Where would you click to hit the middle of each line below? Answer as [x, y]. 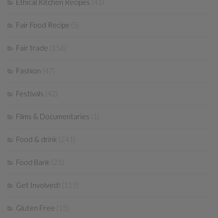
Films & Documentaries [53, 117]
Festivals [30, 94]
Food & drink [36, 139]
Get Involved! [38, 185]
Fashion [28, 71]
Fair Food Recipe [43, 25]
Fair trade [32, 48]
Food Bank [33, 162]
